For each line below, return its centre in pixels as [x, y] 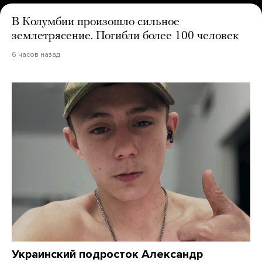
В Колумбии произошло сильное [96, 23]
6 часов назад [36, 55]
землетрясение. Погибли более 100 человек [125, 37]
